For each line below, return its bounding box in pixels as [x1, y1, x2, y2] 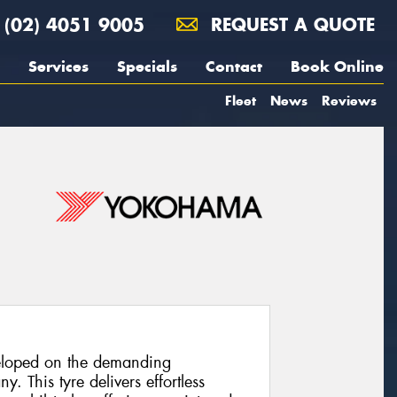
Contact [206, 57, 262, 76]
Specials [117, 57, 177, 76]
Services [28, 57, 89, 76]
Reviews [322, 92, 377, 109]
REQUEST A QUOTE [205, 13, 375, 35]
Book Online [291, 57, 384, 76]
